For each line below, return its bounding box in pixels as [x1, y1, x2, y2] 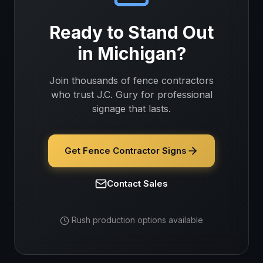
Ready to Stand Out [49, 22, 214, 43]
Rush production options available [72, 215, 203, 225]
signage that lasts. [92, 103, 171, 114]
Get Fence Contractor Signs [65, 145, 187, 156]
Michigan [97, 43, 177, 64]
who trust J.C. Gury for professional [50, 89, 213, 100]
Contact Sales [107, 178, 168, 189]
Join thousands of [49, 75, 133, 86]
